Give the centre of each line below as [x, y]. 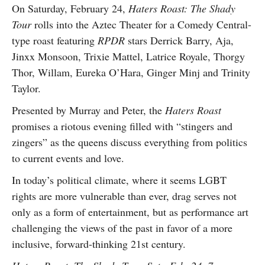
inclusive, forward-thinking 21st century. [99, 244]
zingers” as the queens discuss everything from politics [130, 142]
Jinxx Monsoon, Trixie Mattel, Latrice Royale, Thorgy [128, 56]
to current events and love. [68, 158]
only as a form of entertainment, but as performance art [130, 212]
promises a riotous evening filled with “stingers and [122, 126]
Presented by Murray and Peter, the [88, 110]
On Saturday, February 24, [70, 8]
